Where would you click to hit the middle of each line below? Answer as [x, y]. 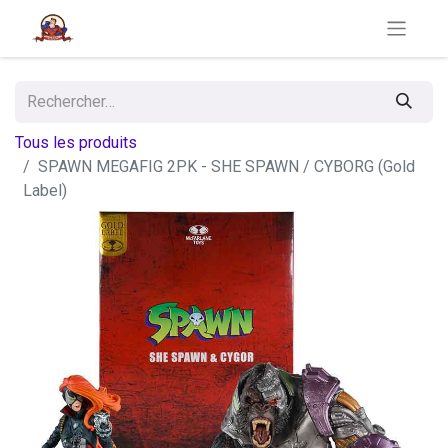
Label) [45, 191]
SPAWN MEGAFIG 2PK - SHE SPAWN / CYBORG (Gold [226, 167]
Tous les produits [76, 143]
